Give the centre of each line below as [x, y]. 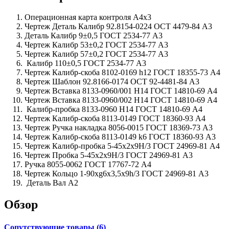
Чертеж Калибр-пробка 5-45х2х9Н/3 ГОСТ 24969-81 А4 [122, 146]
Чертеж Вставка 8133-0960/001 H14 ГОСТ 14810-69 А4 [121, 91]
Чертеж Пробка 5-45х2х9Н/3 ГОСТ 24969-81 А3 [109, 155]
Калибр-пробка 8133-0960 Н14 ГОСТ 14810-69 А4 [113, 109]
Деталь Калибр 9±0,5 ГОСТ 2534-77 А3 [94, 36]
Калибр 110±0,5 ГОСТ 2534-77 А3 [85, 63]
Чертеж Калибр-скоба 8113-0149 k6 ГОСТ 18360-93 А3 [120, 137]
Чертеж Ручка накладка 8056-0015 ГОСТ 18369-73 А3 [119, 128]
